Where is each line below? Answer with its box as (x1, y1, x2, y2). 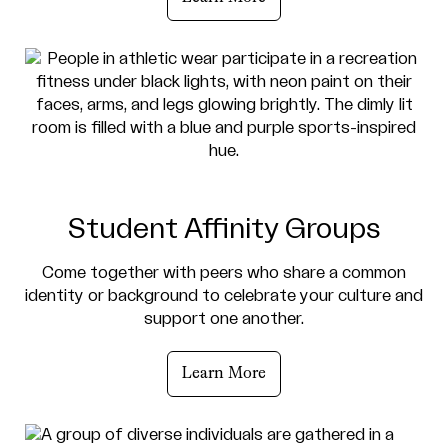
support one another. (144, 310, 304, 327)
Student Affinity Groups (68, 214, 380, 243)
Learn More (182, 365, 266, 382)
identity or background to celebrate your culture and (25, 287, 423, 304)
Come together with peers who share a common (42, 264, 406, 281)
